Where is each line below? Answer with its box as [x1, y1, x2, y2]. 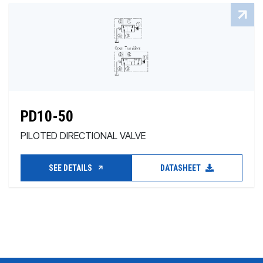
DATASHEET [160, 163, 203, 173]
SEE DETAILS [48, 163, 94, 173]
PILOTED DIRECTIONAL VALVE [21, 130, 146, 141]
